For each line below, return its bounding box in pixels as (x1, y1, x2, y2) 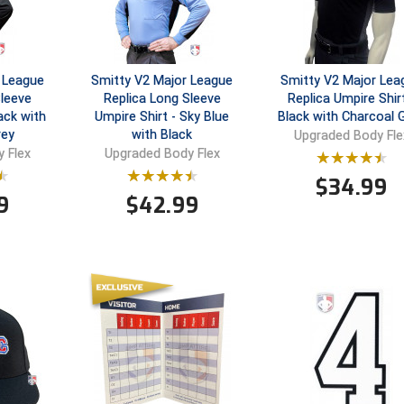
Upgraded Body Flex (104, 145, 220, 161)
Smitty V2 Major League (91, 73, 234, 89)
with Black (132, 127, 193, 143)
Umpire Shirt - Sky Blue (95, 109, 230, 125)
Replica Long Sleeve (103, 91, 221, 107)
